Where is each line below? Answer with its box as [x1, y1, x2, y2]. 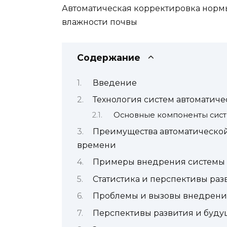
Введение [92, 78, 137, 88]
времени [77, 140, 116, 150]
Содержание [77, 52, 140, 63]
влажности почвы [62, 17, 137, 27]
